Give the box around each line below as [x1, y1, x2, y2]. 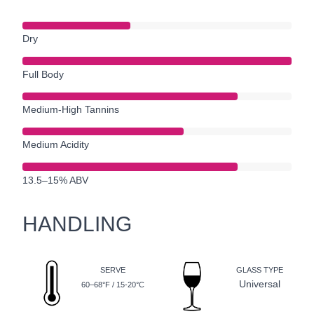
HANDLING [22, 212, 132, 235]
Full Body [22, 68, 64, 80]
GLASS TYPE [235, 266, 283, 275]
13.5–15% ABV [22, 174, 88, 186]
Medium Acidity [22, 139, 89, 151]
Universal [238, 278, 280, 290]
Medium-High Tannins [22, 104, 119, 116]
